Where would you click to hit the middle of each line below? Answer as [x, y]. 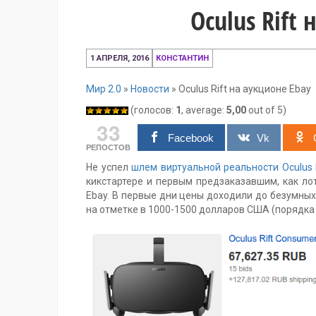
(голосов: [152, 110]
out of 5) [266, 110]
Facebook [190, 138]
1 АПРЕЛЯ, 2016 [120, 58]
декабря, [170, 66]
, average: [204, 110]
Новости [150, 89]
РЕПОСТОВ [108, 147]
